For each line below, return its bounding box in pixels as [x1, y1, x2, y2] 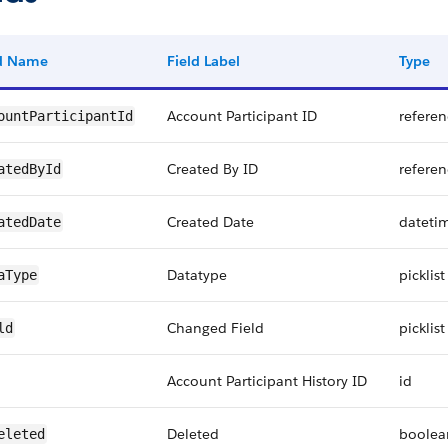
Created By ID [167, 160, 258, 178]
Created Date [167, 213, 254, 231]
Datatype [167, 266, 227, 284]
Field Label [167, 52, 240, 70]
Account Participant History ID [167, 372, 367, 390]
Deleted [167, 425, 219, 443]
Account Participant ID [167, 107, 317, 125]
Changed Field [167, 319, 264, 337]
